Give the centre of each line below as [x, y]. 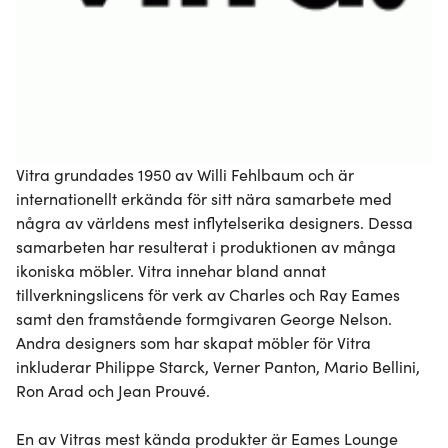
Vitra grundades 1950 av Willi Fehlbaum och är [185, 174]
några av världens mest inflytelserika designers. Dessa [214, 222]
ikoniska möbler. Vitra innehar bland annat [171, 270]
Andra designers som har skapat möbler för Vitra [193, 342]
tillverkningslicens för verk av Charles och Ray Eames [208, 294]
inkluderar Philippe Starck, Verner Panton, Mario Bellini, [218, 366]
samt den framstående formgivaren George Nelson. [204, 318]
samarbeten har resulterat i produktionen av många [206, 246]
